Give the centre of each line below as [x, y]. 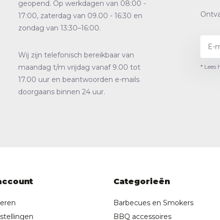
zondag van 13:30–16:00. [59, 28]
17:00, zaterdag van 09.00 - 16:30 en [80, 16]
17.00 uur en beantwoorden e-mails [79, 80]
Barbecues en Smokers [154, 203]
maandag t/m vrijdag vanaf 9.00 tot [79, 68]
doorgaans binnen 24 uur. [61, 92]
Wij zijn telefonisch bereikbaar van [76, 55]
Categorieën [142, 182]
